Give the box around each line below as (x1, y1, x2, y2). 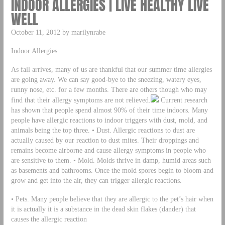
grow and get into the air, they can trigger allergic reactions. (11, 176, 182, 184)
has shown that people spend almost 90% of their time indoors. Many (11, 105, 208, 114)
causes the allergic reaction (11, 214, 87, 223)
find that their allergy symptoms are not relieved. (11, 95, 151, 104)
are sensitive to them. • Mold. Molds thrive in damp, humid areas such (11, 156, 211, 164)
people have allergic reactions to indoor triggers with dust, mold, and (11, 116, 207, 124)
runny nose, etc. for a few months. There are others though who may (11, 85, 207, 93)
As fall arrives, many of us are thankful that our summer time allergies (11, 65, 212, 73)
